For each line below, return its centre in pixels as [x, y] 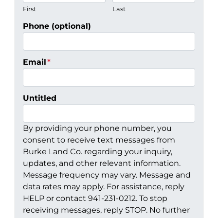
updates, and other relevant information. [102, 163]
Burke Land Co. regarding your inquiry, [98, 151]
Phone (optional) [57, 26]
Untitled [40, 98]
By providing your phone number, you [97, 128]
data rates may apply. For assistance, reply [104, 186]
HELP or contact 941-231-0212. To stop [95, 198]
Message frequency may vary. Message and [107, 175]
